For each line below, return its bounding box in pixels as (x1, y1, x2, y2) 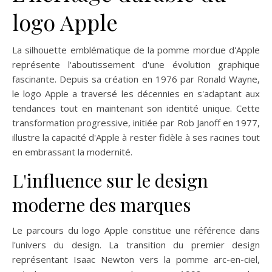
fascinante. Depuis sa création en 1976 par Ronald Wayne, (12, 72, 260, 85)
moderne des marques (12, 192, 191, 217)
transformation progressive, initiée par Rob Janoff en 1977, (12, 116, 260, 129)
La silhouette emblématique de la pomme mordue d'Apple (12, 43, 260, 56)
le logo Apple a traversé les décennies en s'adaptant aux (12, 87, 260, 100)
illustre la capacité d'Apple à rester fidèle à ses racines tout (12, 131, 260, 143)
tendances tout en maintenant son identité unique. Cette (12, 101, 260, 114)
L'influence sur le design (12, 168, 208, 192)
